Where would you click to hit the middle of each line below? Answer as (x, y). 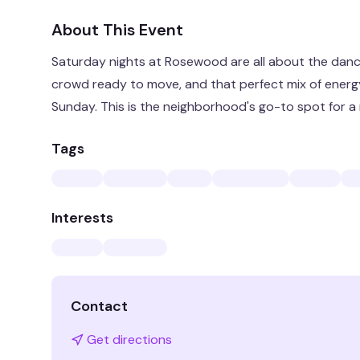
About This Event (117, 30)
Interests (82, 218)
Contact (99, 306)
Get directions (129, 340)
